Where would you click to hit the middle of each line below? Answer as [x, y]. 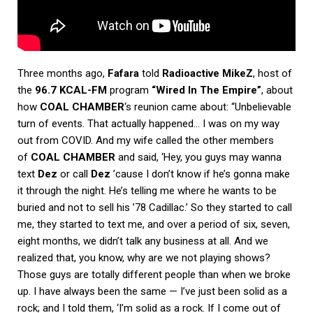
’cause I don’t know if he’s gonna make [200, 174]
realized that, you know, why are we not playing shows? [144, 257]
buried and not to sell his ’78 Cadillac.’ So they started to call [155, 207]
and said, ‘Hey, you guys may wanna [198, 157]
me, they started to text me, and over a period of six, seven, [154, 224]
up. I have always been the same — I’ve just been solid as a [152, 291]
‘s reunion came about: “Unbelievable [208, 107]
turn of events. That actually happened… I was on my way [148, 123]
